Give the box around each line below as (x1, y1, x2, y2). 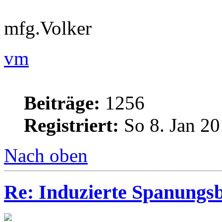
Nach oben (4, 144, 88, 166)
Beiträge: (24, 92, 100, 113)
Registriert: (24, 114, 119, 136)
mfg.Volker (4, 17, 92, 39)
